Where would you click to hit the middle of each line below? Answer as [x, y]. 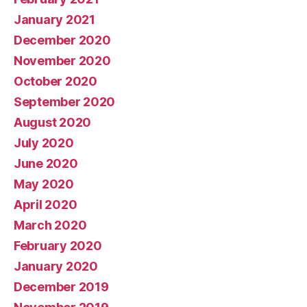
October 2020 [56, 81]
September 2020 [65, 101]
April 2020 [46, 204]
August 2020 [53, 122]
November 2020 [62, 60]
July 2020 [44, 143]
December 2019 [61, 286]
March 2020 [50, 225]
